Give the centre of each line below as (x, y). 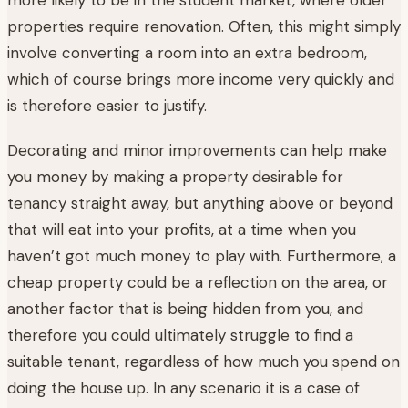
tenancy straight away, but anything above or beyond (200, 203)
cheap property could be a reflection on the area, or (198, 282)
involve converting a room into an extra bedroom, (187, 52)
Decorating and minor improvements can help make (197, 150)
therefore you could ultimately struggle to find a (180, 335)
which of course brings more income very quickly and (201, 79)
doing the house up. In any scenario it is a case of (184, 388)
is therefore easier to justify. (107, 105)
